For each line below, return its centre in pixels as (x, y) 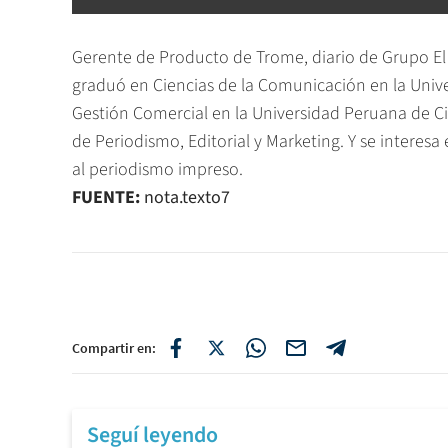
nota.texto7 (185, 198)
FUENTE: (106, 198)
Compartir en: (114, 348)
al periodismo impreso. (157, 170)
